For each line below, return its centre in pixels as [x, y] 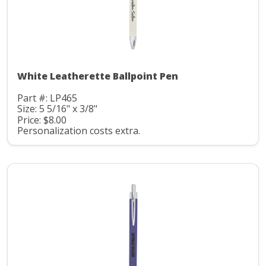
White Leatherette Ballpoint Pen [98, 76]
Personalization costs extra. [79, 131]
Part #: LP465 [47, 98]
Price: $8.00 [42, 120]
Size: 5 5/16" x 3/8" [57, 109]
